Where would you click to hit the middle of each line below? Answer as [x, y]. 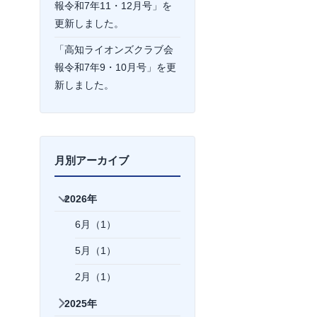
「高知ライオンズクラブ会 [114, 50]
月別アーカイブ [92, 160]
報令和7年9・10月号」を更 [115, 68]
